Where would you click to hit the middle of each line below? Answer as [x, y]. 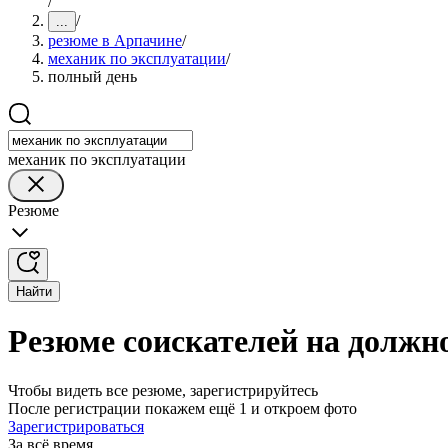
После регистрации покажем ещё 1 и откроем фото [182, 408]
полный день [92, 76]
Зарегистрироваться [76, 426]
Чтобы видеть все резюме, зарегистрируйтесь [163, 390]
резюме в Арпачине [115, 40]
